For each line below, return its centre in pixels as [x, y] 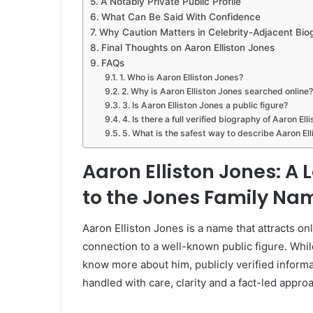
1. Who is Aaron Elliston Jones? [181, 77]
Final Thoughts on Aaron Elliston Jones [188, 47]
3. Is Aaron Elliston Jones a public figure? [205, 105]
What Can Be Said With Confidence [181, 16]
